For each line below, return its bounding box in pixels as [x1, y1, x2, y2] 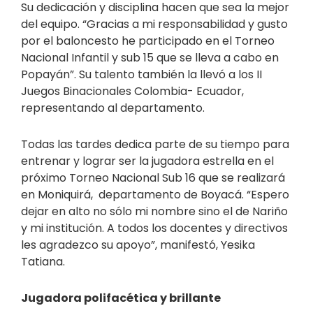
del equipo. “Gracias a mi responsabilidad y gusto [21, 16, 288, 33]
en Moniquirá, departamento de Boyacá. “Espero [21, 187, 289, 203]
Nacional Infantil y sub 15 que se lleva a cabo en [21, 50, 279, 66]
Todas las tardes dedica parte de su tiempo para [21, 136, 289, 153]
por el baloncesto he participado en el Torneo [21, 33, 275, 50]
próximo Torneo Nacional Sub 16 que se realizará [21, 170, 285, 187]
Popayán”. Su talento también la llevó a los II [21, 66, 262, 83]
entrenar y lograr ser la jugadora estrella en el [21, 153, 274, 170]
